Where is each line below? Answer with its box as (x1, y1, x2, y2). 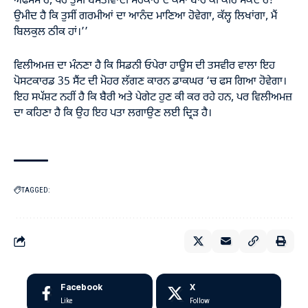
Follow (189, 296, 210, 305)
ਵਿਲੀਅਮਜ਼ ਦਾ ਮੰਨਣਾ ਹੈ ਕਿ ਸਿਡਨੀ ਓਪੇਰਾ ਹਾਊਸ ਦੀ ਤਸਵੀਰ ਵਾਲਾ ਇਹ (14, 58, 275, 73)
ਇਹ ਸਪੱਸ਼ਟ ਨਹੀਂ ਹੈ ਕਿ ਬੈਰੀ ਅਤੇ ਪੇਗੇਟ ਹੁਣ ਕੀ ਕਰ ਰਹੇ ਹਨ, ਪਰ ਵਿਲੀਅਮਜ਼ (14, 90, 292, 104)
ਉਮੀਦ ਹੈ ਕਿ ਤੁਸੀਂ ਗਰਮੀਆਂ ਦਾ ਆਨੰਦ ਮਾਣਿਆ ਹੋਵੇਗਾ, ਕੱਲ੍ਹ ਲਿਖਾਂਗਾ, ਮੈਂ (14, 10, 277, 23)
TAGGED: (21, 186, 50, 195)
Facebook (60, 282, 102, 292)
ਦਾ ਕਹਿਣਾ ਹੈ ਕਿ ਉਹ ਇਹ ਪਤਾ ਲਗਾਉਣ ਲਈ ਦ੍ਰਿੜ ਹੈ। (14, 106, 212, 120)
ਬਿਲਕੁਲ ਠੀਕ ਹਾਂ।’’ (14, 25, 88, 39)
